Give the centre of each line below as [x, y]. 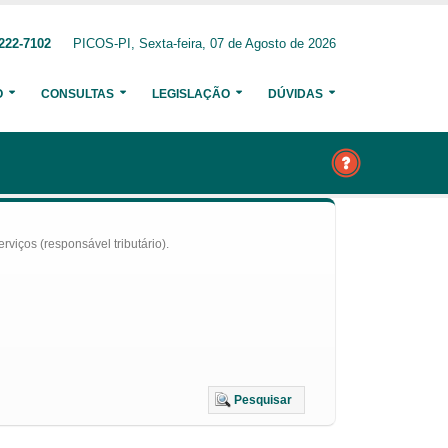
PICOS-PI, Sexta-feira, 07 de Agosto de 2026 [204, 44]
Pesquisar [263, 400]
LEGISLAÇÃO [191, 94]
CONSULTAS [77, 94]
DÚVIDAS [295, 94]
